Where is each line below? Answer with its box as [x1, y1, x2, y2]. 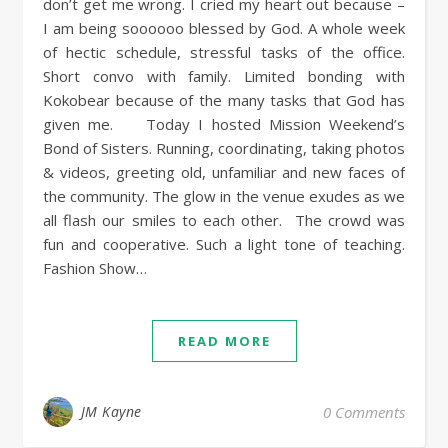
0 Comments [323, 402, 405, 422]
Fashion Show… [43, 258, 147, 278]
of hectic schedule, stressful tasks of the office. [43, 42, 405, 62]
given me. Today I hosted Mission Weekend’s [43, 114, 405, 134]
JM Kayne [80, 402, 142, 421]
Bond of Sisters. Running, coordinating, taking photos [43, 138, 405, 158]
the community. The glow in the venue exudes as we [43, 186, 405, 206]
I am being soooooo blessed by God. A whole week [43, 18, 405, 38]
